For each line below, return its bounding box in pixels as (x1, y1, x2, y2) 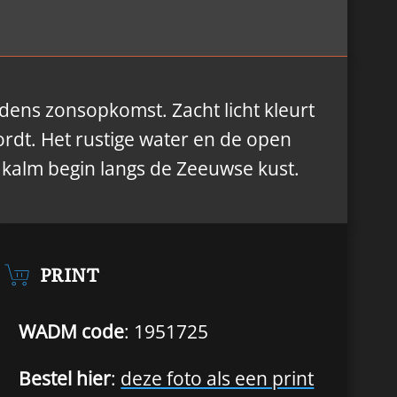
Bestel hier (19, 366, 112, 392)
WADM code (19, 318, 125, 344)
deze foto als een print (121, 366, 315, 392)
